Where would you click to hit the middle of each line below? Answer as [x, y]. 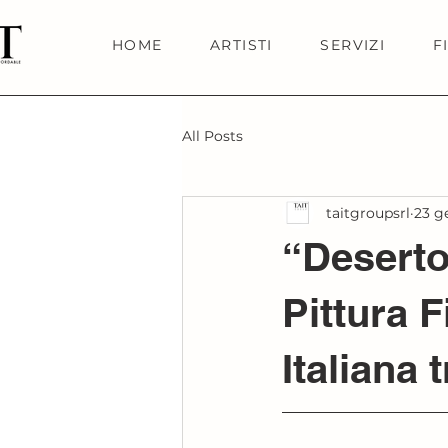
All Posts [212, 135]
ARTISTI [241, 45]
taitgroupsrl [368, 212]
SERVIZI [353, 45]
